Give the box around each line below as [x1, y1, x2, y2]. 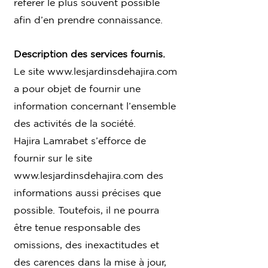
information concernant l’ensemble [14, 100, 176, 111]
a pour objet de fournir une [14, 83, 141, 94]
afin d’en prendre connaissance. [14, 14, 163, 25]
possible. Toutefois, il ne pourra [14, 204, 159, 215]
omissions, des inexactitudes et [14, 239, 159, 250]
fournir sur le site [14, 152, 92, 163]
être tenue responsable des [14, 221, 141, 233]
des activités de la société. [14, 117, 136, 129]
